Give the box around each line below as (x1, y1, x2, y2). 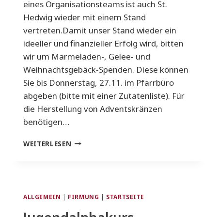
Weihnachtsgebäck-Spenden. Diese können (23, 63, 188, 75)
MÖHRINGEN (71, 156, 116, 166)
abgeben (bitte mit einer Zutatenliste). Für (23, 90, 185, 101)
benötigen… (23, 116, 70, 127)
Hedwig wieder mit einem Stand (23, 11, 146, 23)
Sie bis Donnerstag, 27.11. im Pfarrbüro (23, 77, 174, 88)
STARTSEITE (106, 192, 145, 201)
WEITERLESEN (23, 139, 72, 148)
